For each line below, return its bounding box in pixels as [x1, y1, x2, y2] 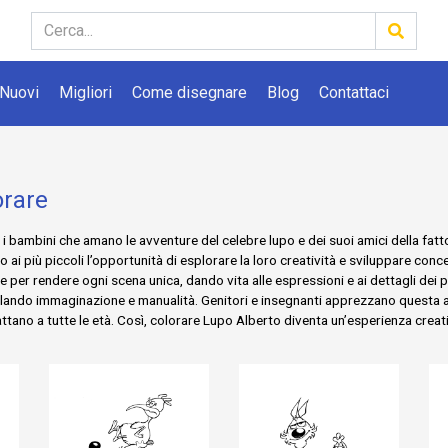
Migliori [59, 83, 112, 102]
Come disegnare [132, 83, 247, 102]
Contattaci [319, 83, 389, 102]
